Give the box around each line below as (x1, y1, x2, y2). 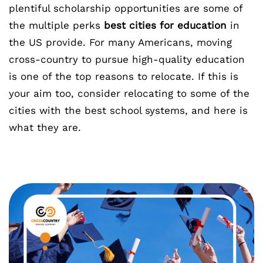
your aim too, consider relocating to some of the (9, 87, 249, 99)
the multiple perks (9, 19, 104, 31)
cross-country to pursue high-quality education (9, 53, 245, 65)
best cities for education (104, 19, 227, 31)
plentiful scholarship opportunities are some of (9, 2, 242, 14)
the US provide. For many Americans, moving (9, 36, 232, 48)
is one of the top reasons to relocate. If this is (9, 70, 238, 82)
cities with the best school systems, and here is (9, 104, 248, 116)
